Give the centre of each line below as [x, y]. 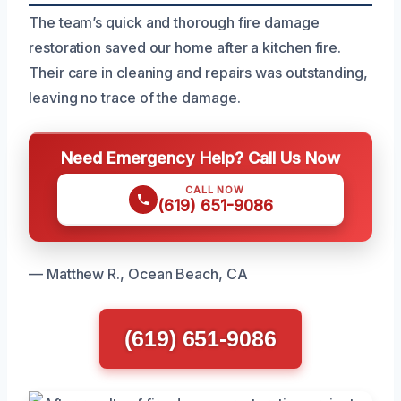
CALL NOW [215, 189]
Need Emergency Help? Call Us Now [200, 157]
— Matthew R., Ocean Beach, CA [138, 273]
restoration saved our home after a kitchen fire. [185, 47]
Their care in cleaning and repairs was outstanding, [198, 72]
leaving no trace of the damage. [135, 97]
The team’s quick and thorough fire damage [174, 22]
